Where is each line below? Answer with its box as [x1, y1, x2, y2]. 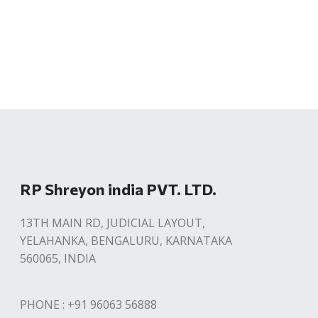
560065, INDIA [19, 251, 96, 266]
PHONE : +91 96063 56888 [19, 297, 157, 312]
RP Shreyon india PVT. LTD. [19, 180, 216, 199]
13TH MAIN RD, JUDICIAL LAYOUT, [19, 215, 205, 231]
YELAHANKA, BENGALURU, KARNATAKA [19, 233, 232, 248]
